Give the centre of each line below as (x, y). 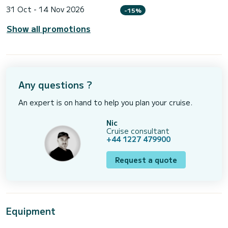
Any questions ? (55, 85)
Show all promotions (49, 29)
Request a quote (146, 160)
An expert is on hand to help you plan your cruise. (105, 103)
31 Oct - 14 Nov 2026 (45, 9)
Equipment (31, 211)
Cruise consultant (138, 131)
